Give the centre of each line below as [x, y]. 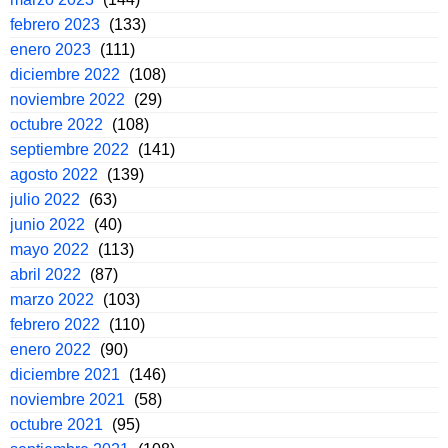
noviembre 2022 [67, 100]
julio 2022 [45, 200]
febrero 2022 [55, 325]
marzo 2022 [52, 300]
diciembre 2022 [65, 75]
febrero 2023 [55, 25]
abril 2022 [45, 275]
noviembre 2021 [67, 400]
